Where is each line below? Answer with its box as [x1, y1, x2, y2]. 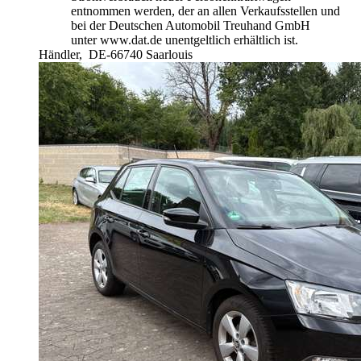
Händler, [39, 48, 85, 62]
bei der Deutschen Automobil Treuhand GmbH [71, 19, 310, 33]
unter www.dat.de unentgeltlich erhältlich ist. [71, 33, 298, 48]
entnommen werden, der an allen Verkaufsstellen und [71, 4, 340, 19]
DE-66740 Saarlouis [89, 48, 193, 62]
